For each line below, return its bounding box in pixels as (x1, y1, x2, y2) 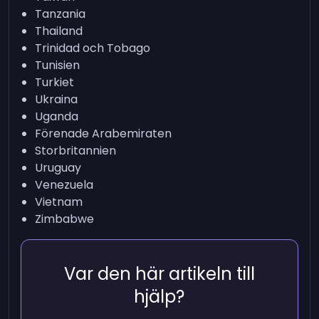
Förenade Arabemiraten (35, 125, 172, 142)
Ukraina (35, 91, 78, 108)
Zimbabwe (35, 211, 95, 227)
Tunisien (35, 57, 80, 73)
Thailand (35, 23, 83, 39)
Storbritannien (35, 142, 117, 159)
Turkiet (35, 74, 75, 90)
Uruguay (35, 159, 82, 176)
